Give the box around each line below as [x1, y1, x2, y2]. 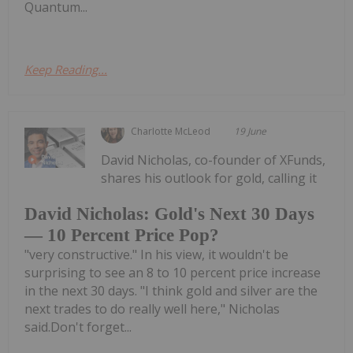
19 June [234, 124, 267, 138]
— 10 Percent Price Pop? [24, 225, 219, 246]
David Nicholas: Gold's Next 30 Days [24, 204, 314, 225]
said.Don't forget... [24, 318, 132, 336]
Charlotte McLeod [131, 124, 211, 138]
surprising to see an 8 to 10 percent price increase [24, 264, 321, 282]
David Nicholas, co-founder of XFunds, [101, 150, 326, 169]
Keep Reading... [24, 61, 107, 77]
